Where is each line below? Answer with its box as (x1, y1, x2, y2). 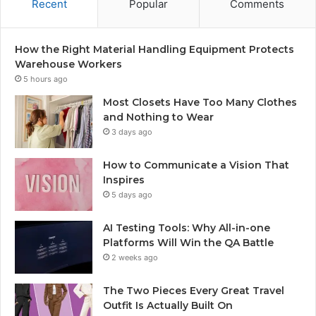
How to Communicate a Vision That (103, 159, 289, 172)
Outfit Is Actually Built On (103, 299, 233, 312)
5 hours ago (23, 74, 68, 85)
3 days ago (111, 127, 152, 138)
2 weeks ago (111, 253, 158, 263)
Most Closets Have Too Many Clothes (103, 96, 297, 109)
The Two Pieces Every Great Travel (103, 284, 284, 298)
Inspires (103, 174, 145, 187)
